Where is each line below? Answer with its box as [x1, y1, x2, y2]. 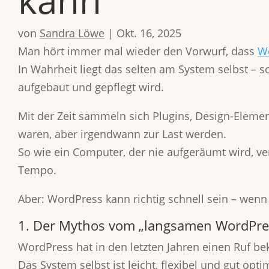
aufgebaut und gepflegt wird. [18, 80, 164, 94]
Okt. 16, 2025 [116, 26, 181, 40]
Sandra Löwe [40, 26, 104, 40]
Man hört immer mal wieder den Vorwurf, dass [18, 44, 258, 58]
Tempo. [18, 163, 56, 177]
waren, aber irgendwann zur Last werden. [18, 127, 226, 141]
